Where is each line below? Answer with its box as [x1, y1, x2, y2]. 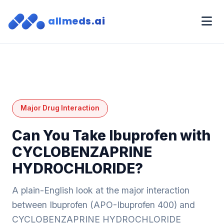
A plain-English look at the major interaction [12, 184, 189, 195]
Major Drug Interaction [20, 104, 99, 112]
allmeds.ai [48, 14, 105, 28]
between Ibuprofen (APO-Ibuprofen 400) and [12, 199, 195, 210]
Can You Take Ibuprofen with [12, 126, 210, 144]
